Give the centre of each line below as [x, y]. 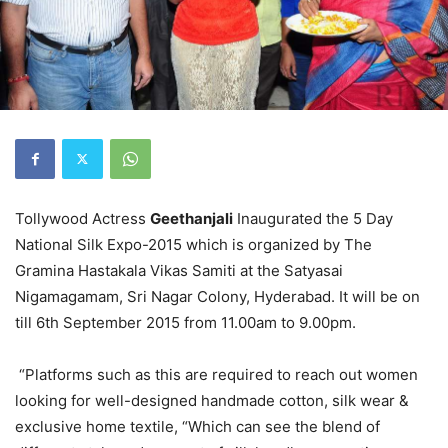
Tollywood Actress [82, 218]
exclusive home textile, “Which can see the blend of [197, 426]
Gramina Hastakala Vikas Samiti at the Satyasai [179, 270]
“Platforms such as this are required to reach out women [216, 374]
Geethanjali [191, 218]
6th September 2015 [108, 322]
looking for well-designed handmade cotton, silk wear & [212, 400]
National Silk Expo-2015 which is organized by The [193, 244]
